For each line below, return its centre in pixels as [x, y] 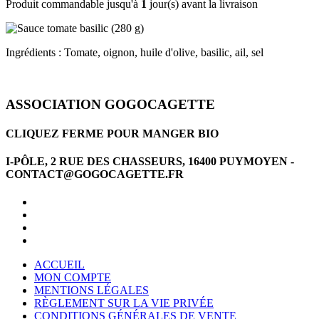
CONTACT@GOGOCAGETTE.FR [95, 174]
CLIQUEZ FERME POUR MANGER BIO [112, 133]
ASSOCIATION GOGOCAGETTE [110, 104]
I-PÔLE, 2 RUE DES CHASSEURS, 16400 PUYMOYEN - [150, 162]
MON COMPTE [73, 278]
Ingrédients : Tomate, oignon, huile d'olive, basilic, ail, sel [135, 52]
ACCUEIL [59, 265]
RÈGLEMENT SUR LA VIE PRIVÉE [124, 303]
